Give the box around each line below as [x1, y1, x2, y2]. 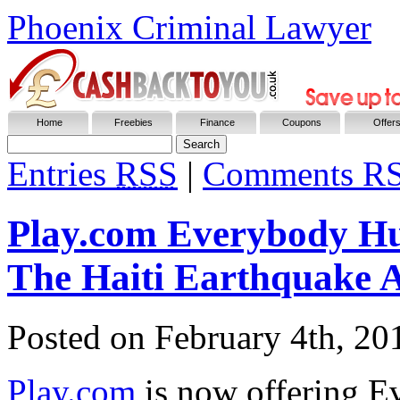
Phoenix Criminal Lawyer [7, 8, 371, 46]
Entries [7, 154, 115, 193]
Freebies [114, 117, 153, 128]
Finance [200, 117, 235, 128]
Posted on [7, 317, 154, 356]
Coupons [282, 117, 321, 128]
